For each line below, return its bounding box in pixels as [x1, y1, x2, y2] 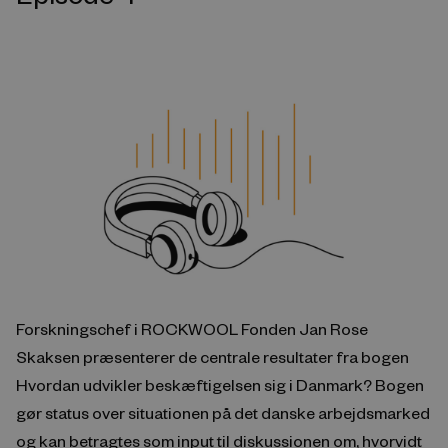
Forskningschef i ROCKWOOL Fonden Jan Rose [16, 318, 368, 340]
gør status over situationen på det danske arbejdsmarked [16, 402, 430, 424]
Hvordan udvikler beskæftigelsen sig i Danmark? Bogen [16, 374, 424, 396]
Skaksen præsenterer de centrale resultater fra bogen [16, 346, 409, 368]
